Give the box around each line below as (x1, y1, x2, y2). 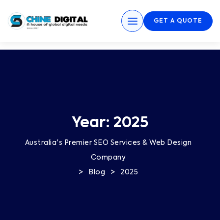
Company (90, 154, 126, 161)
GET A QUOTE (154, 18, 202, 24)
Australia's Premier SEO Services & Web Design (25, 139, 192, 146)
